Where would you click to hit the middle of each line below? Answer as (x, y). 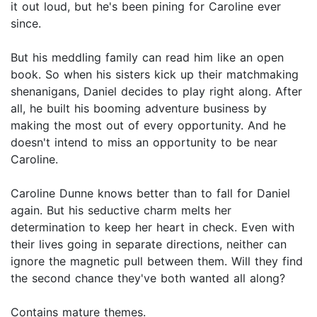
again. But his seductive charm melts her (121, 211)
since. (26, 24)
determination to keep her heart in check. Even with (152, 227)
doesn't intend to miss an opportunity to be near (144, 143)
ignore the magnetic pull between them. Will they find (157, 261)
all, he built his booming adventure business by (139, 109)
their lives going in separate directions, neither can (149, 244)
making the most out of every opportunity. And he (148, 126)
